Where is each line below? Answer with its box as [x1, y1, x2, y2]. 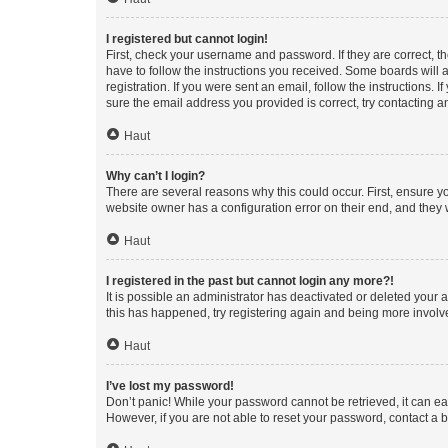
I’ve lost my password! [106, 378, 234, 393]
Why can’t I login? [106, 168, 205, 183]
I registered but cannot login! [106, 31, 268, 46]
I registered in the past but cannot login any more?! [106, 273, 394, 288]
